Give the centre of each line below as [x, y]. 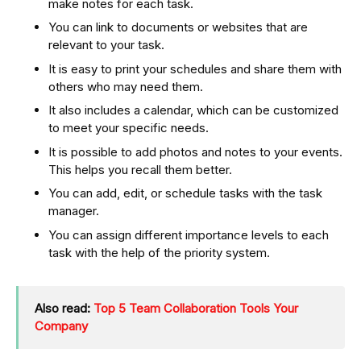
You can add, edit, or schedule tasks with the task [185, 193]
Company [61, 326]
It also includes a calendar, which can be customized [193, 110]
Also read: [64, 308]
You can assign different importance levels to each [189, 234]
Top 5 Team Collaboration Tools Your [196, 308]
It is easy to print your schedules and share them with [195, 68]
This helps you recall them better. [140, 169]
